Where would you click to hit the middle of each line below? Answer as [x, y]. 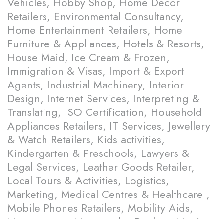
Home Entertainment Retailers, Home [95, 30]
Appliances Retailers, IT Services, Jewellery [109, 126]
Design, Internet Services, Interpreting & [103, 99]
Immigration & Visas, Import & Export [96, 71]
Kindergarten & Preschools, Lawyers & [98, 153]
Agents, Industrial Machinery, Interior [96, 85]
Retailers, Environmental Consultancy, [96, 16]
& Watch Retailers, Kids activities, [86, 140]
